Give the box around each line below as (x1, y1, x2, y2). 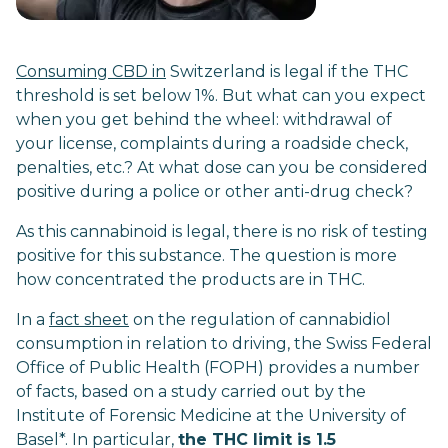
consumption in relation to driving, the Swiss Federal (16, 334, 432, 353)
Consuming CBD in (16, 62, 166, 81)
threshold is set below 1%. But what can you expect (16, 86, 426, 105)
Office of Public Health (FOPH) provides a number (16, 358, 420, 377)
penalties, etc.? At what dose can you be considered (16, 158, 428, 177)
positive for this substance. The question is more (16, 246, 397, 265)
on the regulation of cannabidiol (129, 310, 391, 329)
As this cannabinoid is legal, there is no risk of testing (16, 222, 428, 241)
